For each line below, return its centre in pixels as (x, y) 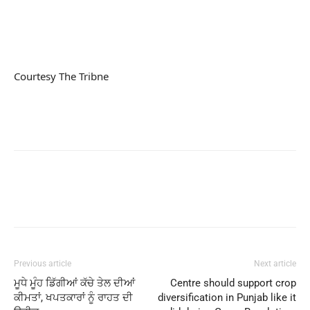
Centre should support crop (233, 283)
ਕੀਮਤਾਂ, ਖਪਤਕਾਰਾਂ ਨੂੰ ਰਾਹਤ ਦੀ (73, 298)
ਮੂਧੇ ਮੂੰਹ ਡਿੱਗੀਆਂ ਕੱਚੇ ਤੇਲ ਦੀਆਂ (74, 283)
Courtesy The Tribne (61, 76)
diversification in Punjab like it (227, 298)
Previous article (43, 264)
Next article (275, 264)
